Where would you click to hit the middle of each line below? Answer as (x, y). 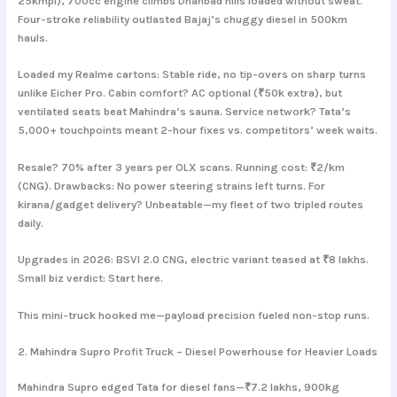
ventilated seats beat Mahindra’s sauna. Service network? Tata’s (184, 112)
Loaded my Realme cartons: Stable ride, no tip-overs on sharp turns (191, 74)
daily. (30, 222)
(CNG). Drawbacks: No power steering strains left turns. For (171, 185)
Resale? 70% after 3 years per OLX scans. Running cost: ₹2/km (181, 167)
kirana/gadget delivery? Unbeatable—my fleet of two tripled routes (190, 204)
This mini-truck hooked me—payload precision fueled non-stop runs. (193, 315)
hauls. (32, 38)
